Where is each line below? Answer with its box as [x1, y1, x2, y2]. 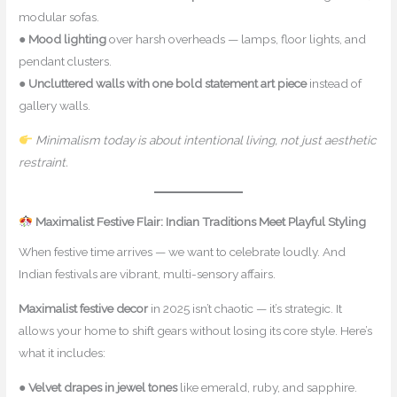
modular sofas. [19, 10, 100, 25]
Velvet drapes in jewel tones [28, 379, 178, 394]
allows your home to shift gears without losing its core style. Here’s [19, 323, 373, 339]
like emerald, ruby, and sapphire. [177, 379, 358, 394]
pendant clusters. [19, 54, 113, 69]
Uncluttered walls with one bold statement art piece [28, 76, 307, 91]
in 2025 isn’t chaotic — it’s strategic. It [148, 301, 343, 316]
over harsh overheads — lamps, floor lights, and [106, 32, 367, 47]
